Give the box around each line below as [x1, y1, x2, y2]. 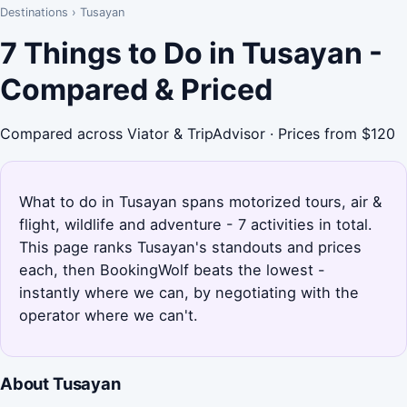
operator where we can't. [19, 305, 198, 324]
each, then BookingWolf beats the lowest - [19, 260, 325, 279]
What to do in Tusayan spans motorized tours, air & [19, 192, 382, 211]
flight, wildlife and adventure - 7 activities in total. [19, 214, 372, 233]
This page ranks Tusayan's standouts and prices [19, 237, 362, 256]
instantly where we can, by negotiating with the [19, 283, 359, 302]
